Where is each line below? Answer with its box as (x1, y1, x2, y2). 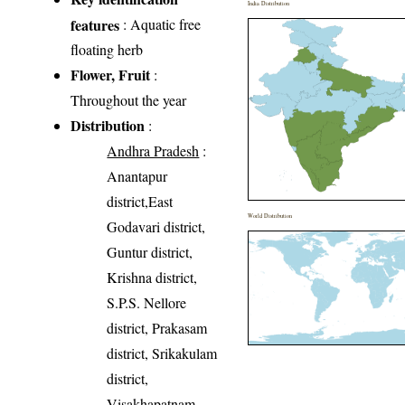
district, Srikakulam (107, 344, 218, 363)
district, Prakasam (107, 318, 208, 338)
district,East (107, 192, 174, 212)
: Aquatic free (119, 14, 202, 34)
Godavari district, (107, 217, 206, 237)
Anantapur (107, 166, 168, 186)
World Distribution (248, 212, 293, 221)
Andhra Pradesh (107, 141, 200, 161)
